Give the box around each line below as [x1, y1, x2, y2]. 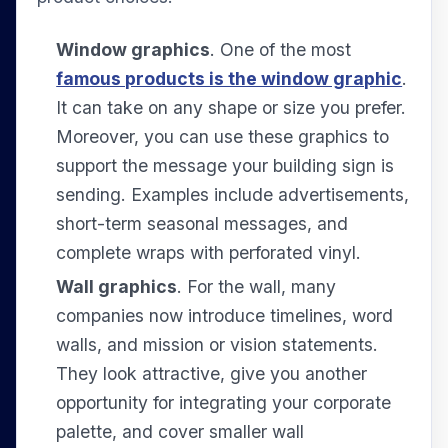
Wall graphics [56, 276, 178, 298]
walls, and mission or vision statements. [56, 334, 379, 356]
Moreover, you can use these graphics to [56, 125, 390, 147]
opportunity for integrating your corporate [56, 392, 392, 414]
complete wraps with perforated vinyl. [56, 241, 362, 263]
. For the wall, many [177, 276, 337, 298]
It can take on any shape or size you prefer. [56, 96, 407, 118]
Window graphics [56, 38, 211, 60]
